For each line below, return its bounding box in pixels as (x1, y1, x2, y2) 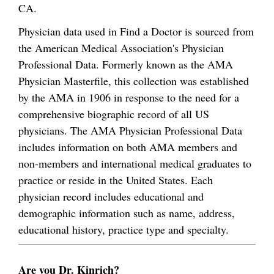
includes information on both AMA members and (18, 139, 237, 154)
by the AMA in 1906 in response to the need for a (18, 89, 239, 105)
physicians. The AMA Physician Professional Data (18, 122, 242, 138)
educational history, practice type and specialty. (18, 221, 229, 237)
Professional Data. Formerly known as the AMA (18, 56, 233, 72)
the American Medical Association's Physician (18, 40, 224, 55)
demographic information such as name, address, (18, 205, 235, 220)
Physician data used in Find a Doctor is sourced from (18, 23, 254, 39)
